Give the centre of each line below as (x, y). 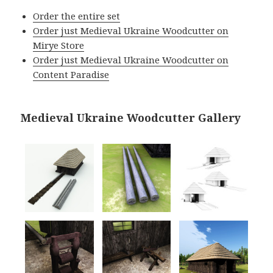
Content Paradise (71, 74)
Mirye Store (59, 45)
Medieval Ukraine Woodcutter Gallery (131, 117)
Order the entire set (77, 16)
